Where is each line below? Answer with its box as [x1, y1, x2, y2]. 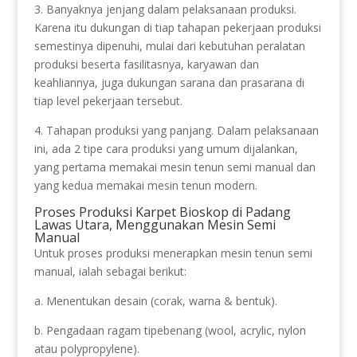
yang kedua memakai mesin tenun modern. [33, 178, 257, 193]
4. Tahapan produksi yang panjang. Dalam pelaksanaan [33, 123, 319, 138]
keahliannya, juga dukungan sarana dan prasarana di [33, 75, 304, 90]
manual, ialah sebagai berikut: [33, 264, 186, 279]
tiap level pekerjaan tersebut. [33, 93, 182, 108]
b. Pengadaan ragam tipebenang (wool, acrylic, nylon [33, 323, 306, 338]
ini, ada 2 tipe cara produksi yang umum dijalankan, [33, 141, 298, 156]
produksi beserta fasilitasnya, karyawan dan [33, 57, 259, 72]
